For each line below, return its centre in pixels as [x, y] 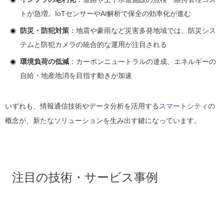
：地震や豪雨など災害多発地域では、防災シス [142, 31]
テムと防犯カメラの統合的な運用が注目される [93, 45]
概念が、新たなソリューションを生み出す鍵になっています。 [103, 121]
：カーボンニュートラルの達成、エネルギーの [142, 62]
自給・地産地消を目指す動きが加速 [76, 76]
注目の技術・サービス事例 [85, 177]
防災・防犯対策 [44, 31]
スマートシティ [183, 106]
